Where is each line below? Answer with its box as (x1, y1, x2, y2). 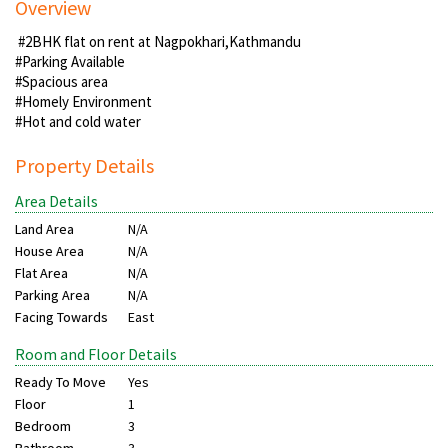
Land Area (15, 220, 74, 239)
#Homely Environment (15, 92, 152, 112)
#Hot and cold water (15, 112, 141, 132)
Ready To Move (15, 373, 106, 392)
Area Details (15, 191, 98, 212)
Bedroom (15, 417, 71, 436)
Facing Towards (15, 308, 108, 327)
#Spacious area (15, 72, 108, 92)
